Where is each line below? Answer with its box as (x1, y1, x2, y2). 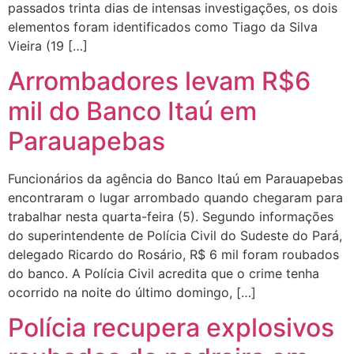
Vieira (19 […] (8, 37, 88, 54)
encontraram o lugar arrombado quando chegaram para (8, 189, 343, 205)
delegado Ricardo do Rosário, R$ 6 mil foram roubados (8, 246, 339, 262)
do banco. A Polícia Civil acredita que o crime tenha (8, 265, 319, 281)
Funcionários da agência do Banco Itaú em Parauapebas (8, 170, 343, 186)
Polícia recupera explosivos (8, 312, 334, 344)
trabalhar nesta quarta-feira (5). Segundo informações (8, 208, 333, 224)
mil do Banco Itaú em (8, 95, 257, 126)
